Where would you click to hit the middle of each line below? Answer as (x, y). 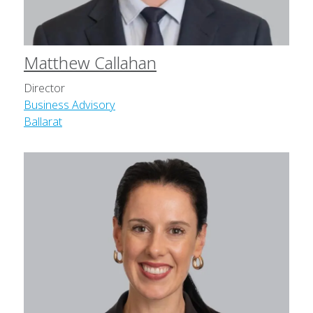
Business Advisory (70, 105)
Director (44, 88)
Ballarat (43, 122)
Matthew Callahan (90, 63)
